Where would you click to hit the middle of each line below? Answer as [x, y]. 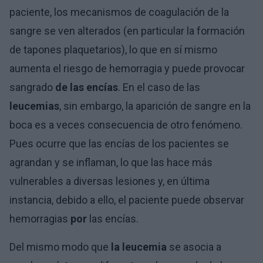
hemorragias [40, 218]
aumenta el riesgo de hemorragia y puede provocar [127, 68]
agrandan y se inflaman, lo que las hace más [111, 162]
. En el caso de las [159, 87]
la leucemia [139, 247]
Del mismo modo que [60, 247]
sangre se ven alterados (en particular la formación [127, 31]
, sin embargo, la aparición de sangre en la [155, 106]
